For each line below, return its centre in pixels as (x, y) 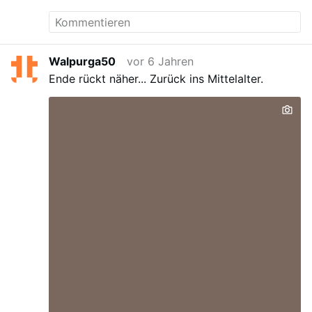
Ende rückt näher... (98, 78)
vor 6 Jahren (161, 62)
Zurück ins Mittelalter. (207, 78)
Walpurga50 (83, 62)
